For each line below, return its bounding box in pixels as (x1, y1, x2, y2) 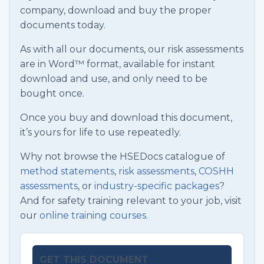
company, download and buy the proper (20, 5, 212, 16)
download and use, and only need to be (20, 73, 207, 84)
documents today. (20, 19, 105, 31)
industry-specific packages (94, 180, 219, 192)
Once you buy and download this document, (20, 112, 232, 123)
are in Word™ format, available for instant (20, 58, 215, 70)
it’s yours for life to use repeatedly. (20, 127, 181, 138)
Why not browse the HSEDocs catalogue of (20, 151, 225, 162)
